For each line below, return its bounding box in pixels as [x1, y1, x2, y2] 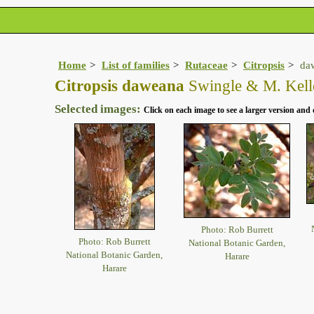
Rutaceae [185, 59, 228, 71]
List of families [102, 59, 170, 71]
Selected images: [55, 102, 144, 116]
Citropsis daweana [55, 76, 184, 95]
